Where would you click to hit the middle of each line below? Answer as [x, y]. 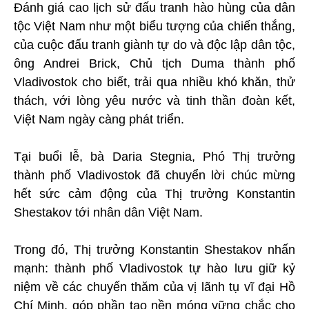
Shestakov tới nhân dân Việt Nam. [108, 212]
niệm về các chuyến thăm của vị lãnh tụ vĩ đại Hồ [154, 287]
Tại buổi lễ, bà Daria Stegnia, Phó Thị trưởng [154, 156]
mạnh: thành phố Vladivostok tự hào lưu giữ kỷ [154, 268]
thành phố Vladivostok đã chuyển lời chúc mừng [154, 175]
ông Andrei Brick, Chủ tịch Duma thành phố [154, 63]
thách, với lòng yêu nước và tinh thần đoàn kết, [154, 100]
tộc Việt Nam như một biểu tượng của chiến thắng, [154, 26]
